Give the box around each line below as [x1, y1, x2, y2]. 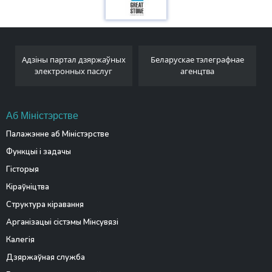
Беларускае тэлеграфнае [151, 54, 245, 65]
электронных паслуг [35, 66, 113, 76]
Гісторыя [5, 164, 39, 175]
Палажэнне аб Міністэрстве [5, 129, 109, 140]
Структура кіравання [5, 199, 84, 210]
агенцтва [180, 66, 215, 76]
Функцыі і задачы [5, 146, 71, 157]
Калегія [5, 234, 35, 245]
